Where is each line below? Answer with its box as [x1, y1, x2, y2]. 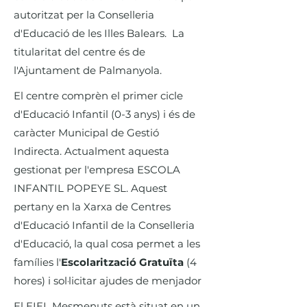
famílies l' [14, 256, 61, 269]
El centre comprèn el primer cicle [14, 89, 183, 102]
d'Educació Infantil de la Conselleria [14, 219, 195, 232]
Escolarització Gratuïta [61, 256, 186, 269]
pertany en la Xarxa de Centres [14, 200, 171, 213]
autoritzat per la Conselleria [14, 8, 154, 21]
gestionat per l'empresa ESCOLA [14, 163, 180, 176]
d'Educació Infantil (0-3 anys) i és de [14, 108, 195, 121]
